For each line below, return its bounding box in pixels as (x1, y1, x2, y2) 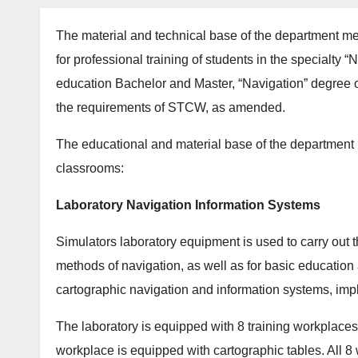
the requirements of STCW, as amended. (56, 101, 285, 115)
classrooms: (56, 161, 124, 176)
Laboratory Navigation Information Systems (56, 198, 320, 213)
